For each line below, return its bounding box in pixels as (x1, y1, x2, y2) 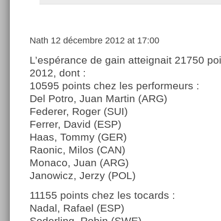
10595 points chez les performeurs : (30, 80, 199, 92)
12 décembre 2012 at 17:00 (48, 36, 159, 46)
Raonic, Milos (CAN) (30, 144, 125, 156)
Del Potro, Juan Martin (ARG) (30, 93, 167, 105)
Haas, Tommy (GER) (30, 131, 127, 143)
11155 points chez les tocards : (30, 189, 175, 201)
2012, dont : (30, 67, 86, 79)
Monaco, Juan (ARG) (30, 157, 129, 169)
